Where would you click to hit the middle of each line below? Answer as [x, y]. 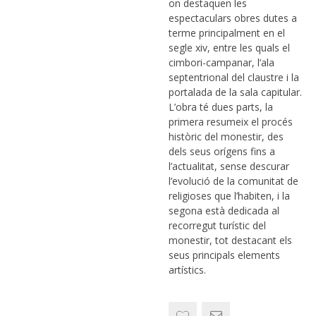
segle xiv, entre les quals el [229, 48]
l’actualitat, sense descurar [229, 166]
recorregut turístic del [217, 225]
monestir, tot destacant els [230, 240]
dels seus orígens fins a [222, 151]
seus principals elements [224, 255]
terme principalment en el [227, 33]
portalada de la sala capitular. [235, 92]
